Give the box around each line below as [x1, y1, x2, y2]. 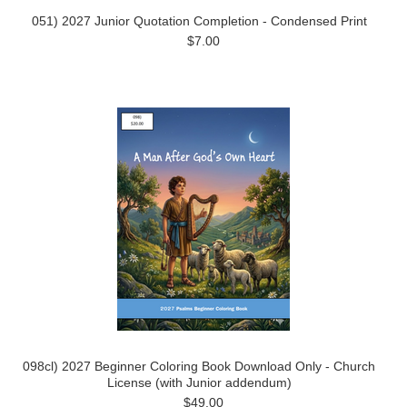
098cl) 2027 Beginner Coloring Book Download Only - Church [23, 358, 375, 373]
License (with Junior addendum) [106, 374, 292, 390]
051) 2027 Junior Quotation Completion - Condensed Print [31, 13, 367, 28]
